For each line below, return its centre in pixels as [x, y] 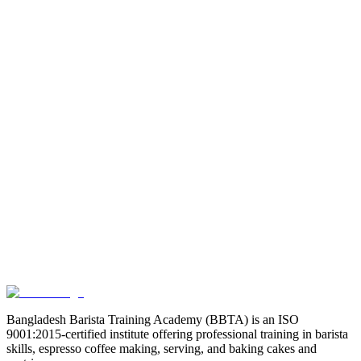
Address [47, 57]
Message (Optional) [76, 118]
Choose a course [142, 85]
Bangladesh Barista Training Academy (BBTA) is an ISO [153, 320]
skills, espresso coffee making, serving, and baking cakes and [162, 349]
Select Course [61, 84]
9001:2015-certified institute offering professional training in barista [177, 334]
